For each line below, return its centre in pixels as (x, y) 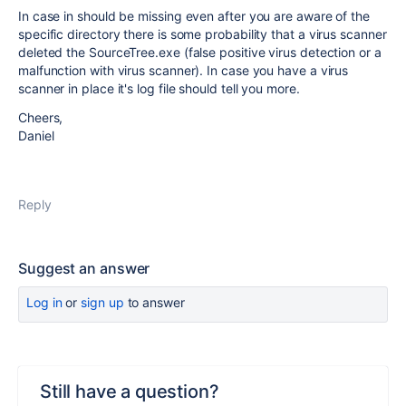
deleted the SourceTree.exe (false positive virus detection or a (200, 52)
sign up (102, 302)
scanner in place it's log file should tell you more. (159, 88)
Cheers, (41, 117)
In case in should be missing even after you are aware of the (194, 16)
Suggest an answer (84, 268)
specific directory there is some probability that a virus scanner (203, 34)
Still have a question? (130, 391)
